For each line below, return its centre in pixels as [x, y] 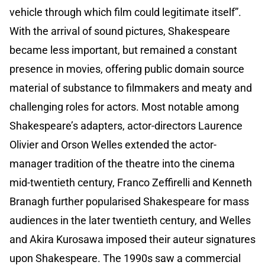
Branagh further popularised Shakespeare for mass [129, 202]
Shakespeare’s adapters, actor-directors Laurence [126, 126]
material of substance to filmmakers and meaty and [131, 88]
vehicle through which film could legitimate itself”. [125, 12]
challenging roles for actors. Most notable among [124, 107]
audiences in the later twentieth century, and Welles [130, 221]
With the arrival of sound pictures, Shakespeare [120, 31]
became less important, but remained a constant [123, 50]
